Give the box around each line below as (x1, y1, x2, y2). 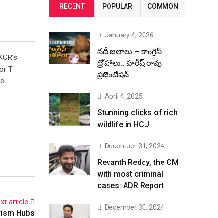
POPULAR (102, 2, 132, 10)
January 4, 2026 (105, 31, 154, 39)
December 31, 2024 (105, 142, 164, 150)
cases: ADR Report (97, 181, 164, 190)
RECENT (59, 2, 85, 10)
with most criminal (97, 169, 163, 179)
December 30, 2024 (105, 203, 164, 211)
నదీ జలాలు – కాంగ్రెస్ (97, 47, 162, 56)
